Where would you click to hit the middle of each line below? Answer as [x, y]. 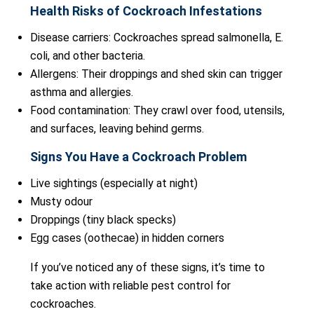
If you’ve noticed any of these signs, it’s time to [148, 267]
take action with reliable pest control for [130, 286]
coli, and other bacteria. [88, 56]
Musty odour [61, 202]
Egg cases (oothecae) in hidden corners [127, 238]
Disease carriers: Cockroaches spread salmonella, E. [157, 37]
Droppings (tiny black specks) [103, 220]
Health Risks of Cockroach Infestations [146, 11]
